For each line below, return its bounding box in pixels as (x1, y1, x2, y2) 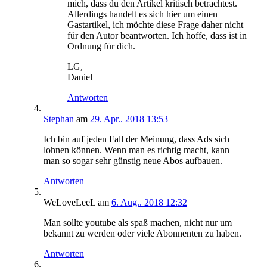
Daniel (67, 72, 92, 83)
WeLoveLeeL (44, 197, 95, 208)
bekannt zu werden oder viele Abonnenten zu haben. (44, 228, 241, 239)
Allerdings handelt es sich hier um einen (67, 9, 218, 20)
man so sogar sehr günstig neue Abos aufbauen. (44, 156, 222, 166)
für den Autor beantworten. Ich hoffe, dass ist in (67, 30, 247, 41)
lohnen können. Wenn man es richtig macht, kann (44, 145, 229, 156)
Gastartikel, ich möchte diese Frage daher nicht (67, 20, 243, 30)
